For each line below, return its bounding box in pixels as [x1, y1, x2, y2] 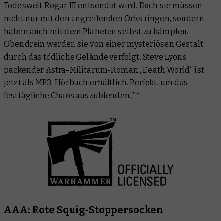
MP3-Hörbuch [35, 78, 88, 88]
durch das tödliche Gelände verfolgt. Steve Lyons [4, 52, 186, 62]
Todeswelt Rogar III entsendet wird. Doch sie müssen [4, 1, 203, 11]
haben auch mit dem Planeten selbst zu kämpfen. [4, 27, 189, 37]
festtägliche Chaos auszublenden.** [4, 91, 141, 101]
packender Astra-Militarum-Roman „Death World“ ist [4, 65, 204, 75]
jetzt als [4, 78, 36, 88]
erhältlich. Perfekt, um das [88, 78, 188, 88]
